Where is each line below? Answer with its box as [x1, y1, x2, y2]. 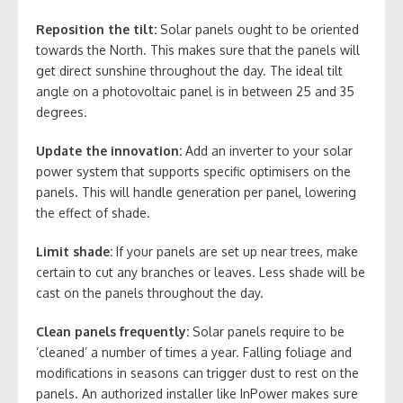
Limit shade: [36, 244, 116, 260]
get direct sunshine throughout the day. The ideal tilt [36, 63, 343, 79]
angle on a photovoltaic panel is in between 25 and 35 [36, 84, 354, 100]
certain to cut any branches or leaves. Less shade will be [36, 264, 365, 281]
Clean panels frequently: [36, 324, 193, 340]
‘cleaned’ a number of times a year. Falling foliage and [36, 345, 352, 361]
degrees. [36, 104, 87, 121]
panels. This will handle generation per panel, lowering [36, 184, 356, 201]
